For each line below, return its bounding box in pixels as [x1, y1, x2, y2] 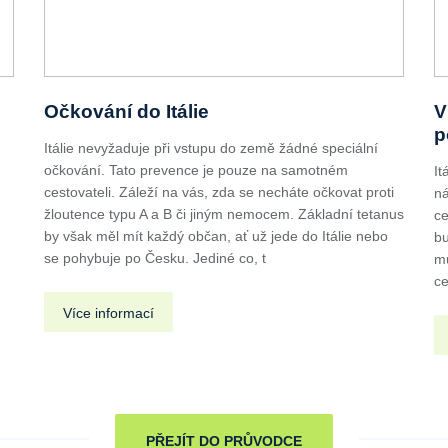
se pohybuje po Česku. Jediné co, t [44, 249, 266, 266]
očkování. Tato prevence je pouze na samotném [44, 161, 348, 178]
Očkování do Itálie [44, 100, 209, 122]
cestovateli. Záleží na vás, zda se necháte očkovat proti [44, 183, 394, 200]
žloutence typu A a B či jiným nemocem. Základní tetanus [44, 205, 404, 222]
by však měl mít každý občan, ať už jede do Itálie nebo [44, 227, 388, 244]
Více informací [63, 304, 154, 321]
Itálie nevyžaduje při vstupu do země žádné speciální [44, 139, 378, 156]
